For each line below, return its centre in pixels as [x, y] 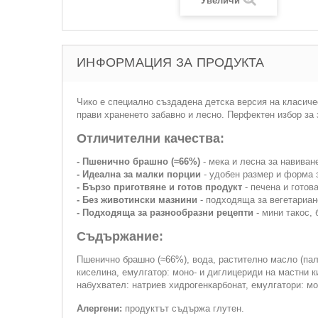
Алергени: [101, 308]
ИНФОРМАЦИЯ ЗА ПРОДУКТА [171, 62]
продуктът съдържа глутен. [185, 308]
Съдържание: [120, 236]
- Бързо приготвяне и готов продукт [161, 187]
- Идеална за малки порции [139, 174]
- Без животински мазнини [137, 200]
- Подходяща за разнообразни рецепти [166, 213]
